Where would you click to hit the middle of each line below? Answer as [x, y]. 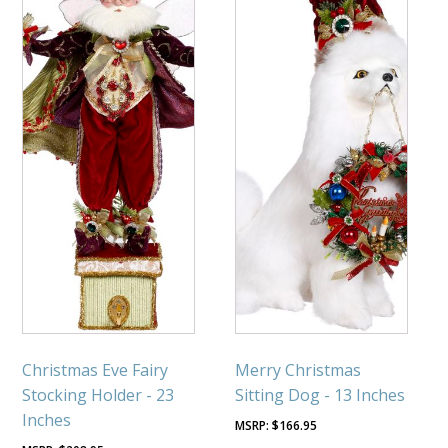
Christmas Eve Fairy [95, 370]
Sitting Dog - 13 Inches [320, 395]
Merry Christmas [298, 370]
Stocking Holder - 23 [98, 395]
